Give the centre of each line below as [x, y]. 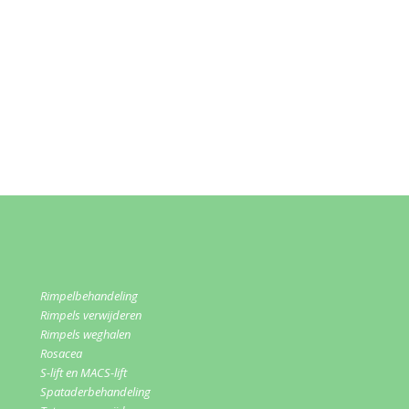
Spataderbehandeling [95, 392]
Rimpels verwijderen [91, 315]
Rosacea [61, 354]
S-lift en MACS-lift [84, 373]
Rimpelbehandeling [89, 296]
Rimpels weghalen [85, 335]
